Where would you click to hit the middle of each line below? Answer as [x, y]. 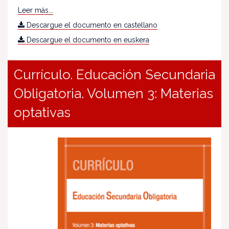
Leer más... [36, 10]
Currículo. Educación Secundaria [114, 75]
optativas [42, 113]
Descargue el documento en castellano [91, 25]
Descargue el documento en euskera [87, 40]
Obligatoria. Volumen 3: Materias [113, 94]
